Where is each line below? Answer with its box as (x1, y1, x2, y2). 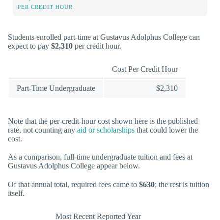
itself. (8, 189, 25, 197)
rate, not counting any (8, 126, 77, 135)
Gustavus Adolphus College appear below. (8, 162, 140, 170)
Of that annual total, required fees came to (8, 180, 139, 189)
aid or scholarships (77, 126, 135, 135)
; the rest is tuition (155, 180, 209, 189)
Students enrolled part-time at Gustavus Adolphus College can (8, 32, 200, 41)
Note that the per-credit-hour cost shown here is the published (8, 117, 198, 126)
